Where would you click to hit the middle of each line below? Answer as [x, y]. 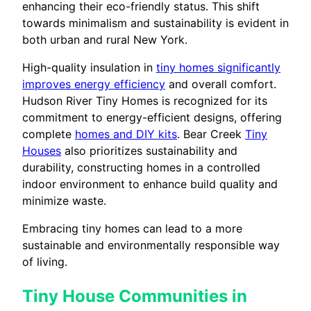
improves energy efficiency [94, 84]
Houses [42, 150]
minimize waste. [64, 200]
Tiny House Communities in [135, 296]
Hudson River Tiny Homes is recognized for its [145, 100]
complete [49, 134]
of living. [45, 261]
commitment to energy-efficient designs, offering [152, 117]
